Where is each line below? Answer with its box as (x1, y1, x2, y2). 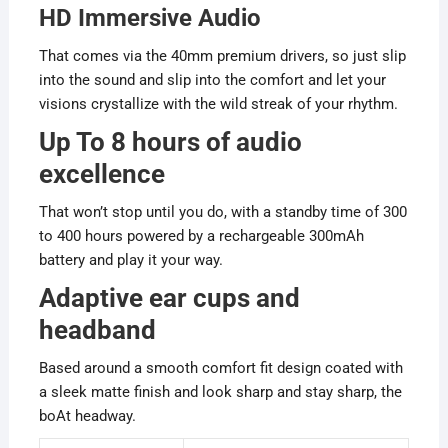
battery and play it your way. (38, 251, 223, 270)
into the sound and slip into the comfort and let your (38, 71, 386, 90)
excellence (38, 159, 165, 190)
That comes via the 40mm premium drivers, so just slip (38, 47, 406, 66)
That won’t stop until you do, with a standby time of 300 (38, 203, 407, 222)
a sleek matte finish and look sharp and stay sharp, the (38, 383, 402, 402)
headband (38, 315, 156, 346)
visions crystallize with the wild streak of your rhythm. (38, 95, 398, 114)
